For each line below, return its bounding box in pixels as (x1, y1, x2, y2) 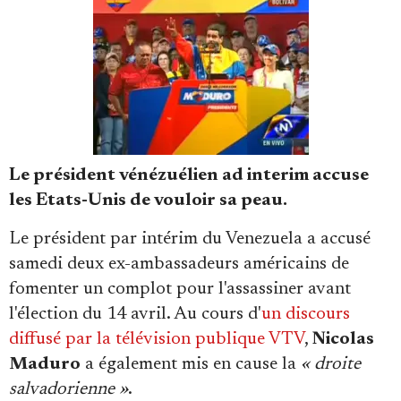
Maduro (9, 355, 81, 373)
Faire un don (132, 119, 224, 137)
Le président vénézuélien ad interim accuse (9, 166, 369, 184)
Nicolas (312, 330, 374, 348)
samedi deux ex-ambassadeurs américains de (9, 255, 349, 273)
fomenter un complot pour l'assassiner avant (9, 280, 351, 298)
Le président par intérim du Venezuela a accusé (9, 230, 371, 248)
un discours (261, 305, 350, 323)
